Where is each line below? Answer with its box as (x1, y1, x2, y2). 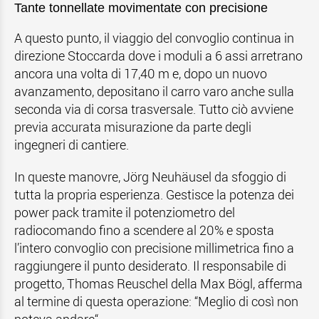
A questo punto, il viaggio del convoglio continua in (14, 29, 294, 46)
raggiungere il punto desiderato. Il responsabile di (14, 257, 286, 274)
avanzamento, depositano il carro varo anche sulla (14, 83, 294, 100)
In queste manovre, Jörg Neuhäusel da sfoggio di (14, 168, 286, 185)
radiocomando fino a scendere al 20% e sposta (14, 221, 274, 239)
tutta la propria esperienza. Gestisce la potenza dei (14, 186, 294, 203)
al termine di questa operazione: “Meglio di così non (14, 293, 298, 310)
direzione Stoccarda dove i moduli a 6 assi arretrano (14, 47, 303, 64)
